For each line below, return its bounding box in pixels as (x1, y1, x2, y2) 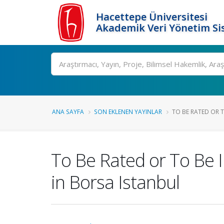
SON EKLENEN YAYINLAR (94, 107, 162, 115)
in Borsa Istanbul (51, 169, 179, 194)
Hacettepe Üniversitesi (96, 10, 207, 23)
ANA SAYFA (52, 107, 84, 115)
